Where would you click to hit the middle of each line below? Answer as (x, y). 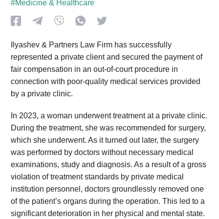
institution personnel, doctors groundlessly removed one (108, 189)
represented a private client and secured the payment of (107, 57)
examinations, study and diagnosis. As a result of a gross (109, 164)
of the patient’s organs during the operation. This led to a (108, 201)
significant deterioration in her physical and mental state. (108, 213)
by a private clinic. (42, 94)
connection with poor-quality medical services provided (106, 81)
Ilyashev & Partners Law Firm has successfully (91, 45)
